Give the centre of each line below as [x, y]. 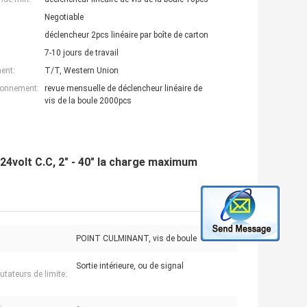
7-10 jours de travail [82, 52]
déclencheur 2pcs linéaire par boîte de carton [126, 35]
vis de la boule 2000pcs [88, 100]
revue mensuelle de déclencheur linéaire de [123, 88]
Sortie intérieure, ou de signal [130, 266]
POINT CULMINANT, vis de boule [136, 238]
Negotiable [64, 17]
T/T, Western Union [82, 70]
